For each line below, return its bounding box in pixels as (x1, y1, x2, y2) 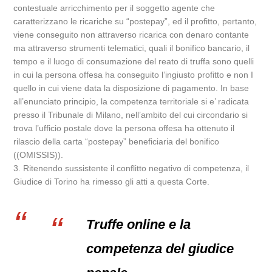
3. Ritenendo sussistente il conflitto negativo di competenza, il (13, 163, 250, 173)
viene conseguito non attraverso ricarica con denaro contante (13, 30, 250, 39)
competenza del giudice (86, 241, 234, 256)
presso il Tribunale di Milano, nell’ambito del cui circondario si (13, 110, 248, 120)
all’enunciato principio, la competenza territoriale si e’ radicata (13, 97, 250, 106)
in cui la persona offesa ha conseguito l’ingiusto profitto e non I (13, 70, 254, 80)
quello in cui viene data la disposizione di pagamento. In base (13, 83, 250, 93)
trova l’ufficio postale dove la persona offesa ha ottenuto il (13, 123, 235, 133)
